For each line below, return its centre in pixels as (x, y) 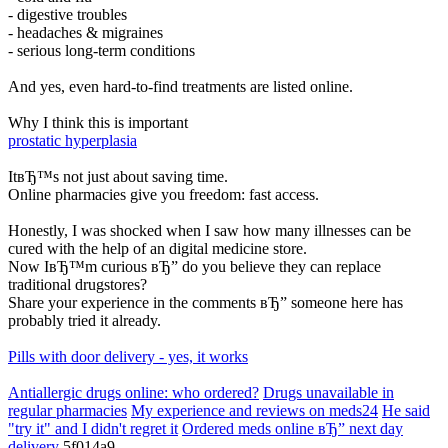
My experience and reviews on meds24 (254, 411)
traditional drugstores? (77, 285)
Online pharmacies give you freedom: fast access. (163, 195)
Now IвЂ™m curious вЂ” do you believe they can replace (194, 267)
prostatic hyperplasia (72, 141)
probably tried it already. (84, 321)
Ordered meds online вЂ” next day (292, 429)
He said (406, 411)
